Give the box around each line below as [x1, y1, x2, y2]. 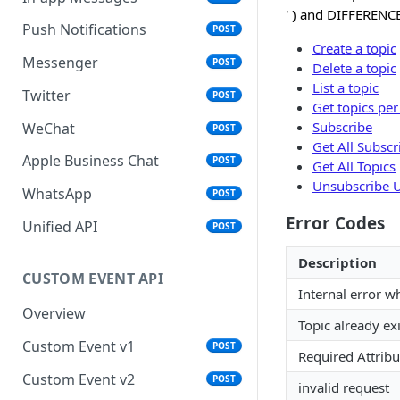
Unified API [22, 216, 97, 237]
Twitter [22, 85, 71, 105]
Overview [22, 304, 86, 324]
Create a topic [312, 39, 396, 57]
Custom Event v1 [22, 337, 135, 357]
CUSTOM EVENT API [22, 268, 164, 288]
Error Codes [286, 211, 385, 234]
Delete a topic [312, 59, 396, 77]
